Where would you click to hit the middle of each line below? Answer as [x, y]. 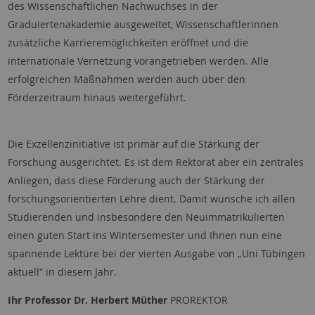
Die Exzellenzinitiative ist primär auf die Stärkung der [133, 144]
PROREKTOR [197, 300]
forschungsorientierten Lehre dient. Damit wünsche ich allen [151, 199]
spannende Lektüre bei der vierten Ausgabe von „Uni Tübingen [156, 253]
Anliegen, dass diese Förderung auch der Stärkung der [136, 180]
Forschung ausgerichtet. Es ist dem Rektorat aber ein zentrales [155, 162]
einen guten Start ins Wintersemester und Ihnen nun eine [144, 235]
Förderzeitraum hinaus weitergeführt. [97, 97]
